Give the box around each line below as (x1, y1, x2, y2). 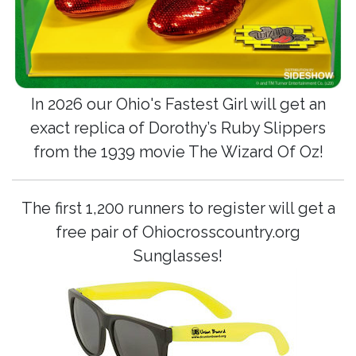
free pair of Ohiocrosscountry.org (56, 222, 300, 242)
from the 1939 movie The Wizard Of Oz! (33, 142, 323, 162)
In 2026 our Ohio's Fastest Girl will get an (30, 95, 326, 114)
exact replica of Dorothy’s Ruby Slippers (30, 118, 326, 138)
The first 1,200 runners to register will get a (21, 199, 335, 219)
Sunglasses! (133, 246, 222, 266)
